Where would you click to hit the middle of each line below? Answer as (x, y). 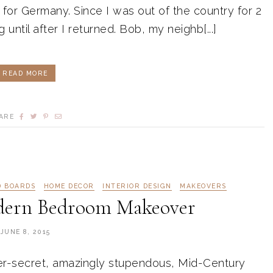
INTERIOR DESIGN (137, 186)
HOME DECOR (69, 186)
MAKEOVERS (203, 186)
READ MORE (25, 73)
